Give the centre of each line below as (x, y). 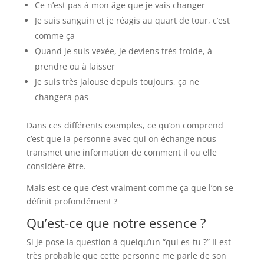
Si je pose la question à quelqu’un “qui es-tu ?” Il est (128, 242)
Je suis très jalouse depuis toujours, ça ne (117, 81)
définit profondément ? (73, 201)
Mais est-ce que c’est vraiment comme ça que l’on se (130, 187)
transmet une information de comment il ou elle (121, 152)
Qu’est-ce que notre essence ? (116, 222)
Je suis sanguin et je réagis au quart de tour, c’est (132, 20)
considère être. (57, 166)
